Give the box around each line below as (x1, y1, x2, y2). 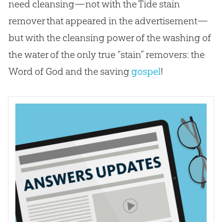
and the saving (63, 65, 131, 77)
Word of (8, 65, 46, 77)
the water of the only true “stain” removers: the (8, 48, 205, 60)
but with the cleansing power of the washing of (8, 31, 211, 44)
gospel (131, 65, 161, 77)
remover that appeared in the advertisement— (8, 14, 208, 27)
